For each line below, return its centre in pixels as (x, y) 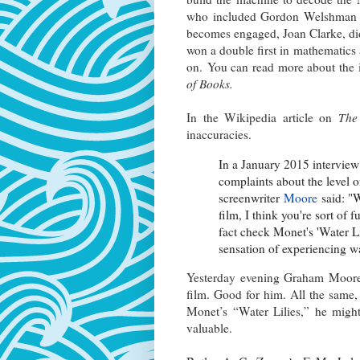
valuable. (209, 327)
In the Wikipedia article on (262, 118)
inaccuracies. (219, 135)
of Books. (210, 84)
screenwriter (251, 197)
